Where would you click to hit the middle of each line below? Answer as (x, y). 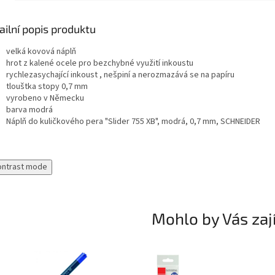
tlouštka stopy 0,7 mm (47, 87)
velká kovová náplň (41, 52)
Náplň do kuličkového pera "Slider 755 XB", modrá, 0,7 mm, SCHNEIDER (133, 122)
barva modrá (29, 110)
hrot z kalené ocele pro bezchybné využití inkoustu (100, 64)
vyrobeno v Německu (45, 99)
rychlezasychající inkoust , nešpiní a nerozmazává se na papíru (120, 75)
